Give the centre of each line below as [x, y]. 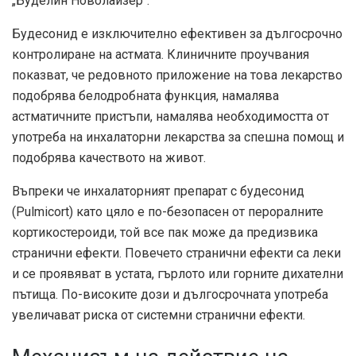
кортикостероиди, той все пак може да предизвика [165, 232]
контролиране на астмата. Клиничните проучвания [161, 54]
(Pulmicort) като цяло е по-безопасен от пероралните [168, 211]
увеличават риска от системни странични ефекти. [159, 315]
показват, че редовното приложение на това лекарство [177, 75]
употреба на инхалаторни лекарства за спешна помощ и [178, 137]
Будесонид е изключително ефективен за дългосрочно [177, 33]
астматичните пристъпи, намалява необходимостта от [170, 116]
